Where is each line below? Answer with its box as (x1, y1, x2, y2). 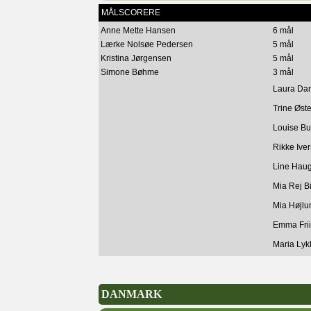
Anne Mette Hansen (101, 26, 176, 35)
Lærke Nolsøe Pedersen (101, 40, 193, 49)
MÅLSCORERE (101, 8, 160, 17)
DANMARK (101, 288, 162, 300)
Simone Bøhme (101, 67, 159, 77)
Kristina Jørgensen (101, 53, 171, 63)
